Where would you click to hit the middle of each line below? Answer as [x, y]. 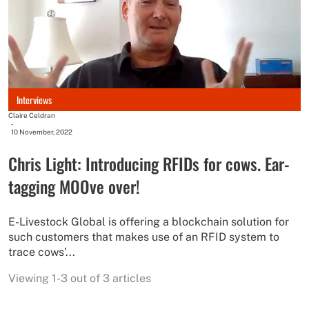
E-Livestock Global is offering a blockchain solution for [149, 222]
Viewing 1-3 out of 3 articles [80, 279]
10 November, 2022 [42, 132]
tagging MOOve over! [75, 187]
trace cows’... [42, 252]
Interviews [34, 99]
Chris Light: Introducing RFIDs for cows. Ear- [149, 164]
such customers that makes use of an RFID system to [144, 237]
